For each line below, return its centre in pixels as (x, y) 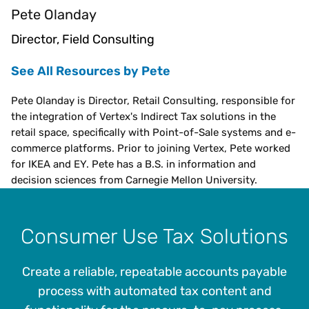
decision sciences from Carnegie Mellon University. (134, 180)
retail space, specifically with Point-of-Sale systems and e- (153, 132)
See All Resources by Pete (91, 71)
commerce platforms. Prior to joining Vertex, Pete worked (151, 148)
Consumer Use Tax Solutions (154, 236)
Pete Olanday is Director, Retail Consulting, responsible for (153, 100)
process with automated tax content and (154, 291)
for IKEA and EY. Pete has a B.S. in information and (133, 164)
